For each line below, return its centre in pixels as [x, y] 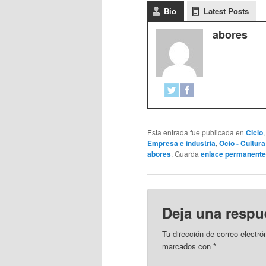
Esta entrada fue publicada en [197, 132]
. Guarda [186, 154]
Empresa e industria [181, 143]
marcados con [188, 246]
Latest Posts [226, 11]
